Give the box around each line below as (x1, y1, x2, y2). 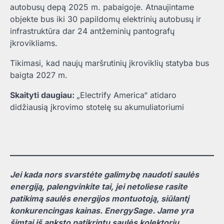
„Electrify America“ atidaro (76, 89, 176, 100)
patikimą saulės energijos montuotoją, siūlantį (10, 193, 189, 203)
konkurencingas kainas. (10, 205, 104, 215)
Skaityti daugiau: (10, 89, 76, 100)
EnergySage (104, 205, 152, 215)
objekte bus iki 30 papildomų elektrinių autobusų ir (10, 13, 201, 24)
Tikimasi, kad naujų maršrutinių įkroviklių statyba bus (10, 57, 209, 68)
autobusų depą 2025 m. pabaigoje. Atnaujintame (10, 1, 194, 12)
